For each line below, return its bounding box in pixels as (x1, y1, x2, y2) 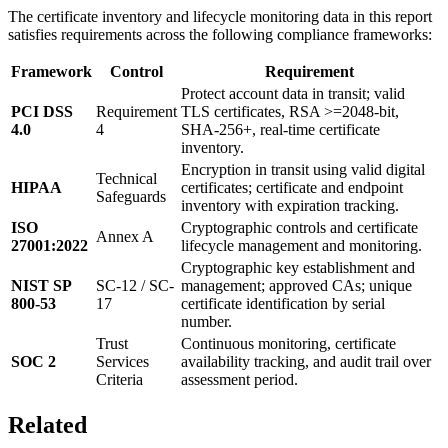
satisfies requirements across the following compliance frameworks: (8, 25, 432, 43)
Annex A (96, 227, 154, 245)
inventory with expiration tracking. (181, 196, 399, 214)
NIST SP (11, 276, 71, 294)
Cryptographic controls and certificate (181, 218, 418, 236)
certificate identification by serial (181, 294, 385, 312)
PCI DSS (11, 102, 73, 120)
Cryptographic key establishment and (181, 258, 415, 276)
